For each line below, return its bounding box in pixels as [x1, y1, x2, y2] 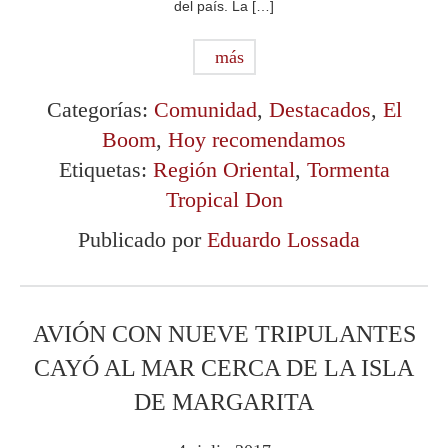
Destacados [268, 97, 371, 123]
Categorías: [46, 97, 154, 123]
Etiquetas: [58, 157, 153, 183]
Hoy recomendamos [168, 127, 346, 153]
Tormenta [306, 157, 390, 183]
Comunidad [153, 97, 257, 123]
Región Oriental [152, 157, 295, 183]
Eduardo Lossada [207, 227, 360, 253]
